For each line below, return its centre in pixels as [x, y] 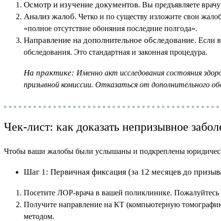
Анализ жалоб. [50, 17]
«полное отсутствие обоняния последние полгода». [110, 29]
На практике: [49, 73]
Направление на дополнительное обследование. [110, 40]
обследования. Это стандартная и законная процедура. [115, 52]
